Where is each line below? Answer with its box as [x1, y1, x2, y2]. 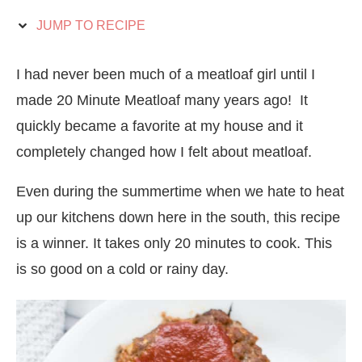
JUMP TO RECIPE [33, 18, 145, 32]
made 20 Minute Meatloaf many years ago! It [16, 91, 308, 108]
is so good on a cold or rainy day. [16, 260, 233, 277]
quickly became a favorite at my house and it [16, 117, 303, 134]
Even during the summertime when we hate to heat [16, 183, 344, 200]
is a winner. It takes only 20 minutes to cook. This [16, 234, 332, 251]
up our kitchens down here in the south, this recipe [16, 208, 340, 225]
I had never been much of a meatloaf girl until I [16, 65, 315, 82]
